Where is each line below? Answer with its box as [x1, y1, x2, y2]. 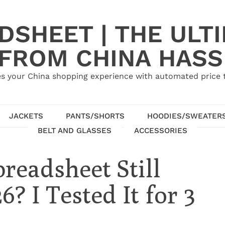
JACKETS [9, 111, 43, 121]
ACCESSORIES [134, 126, 187, 135]
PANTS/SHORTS [65, 111, 125, 121]
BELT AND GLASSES [38, 126, 111, 135]
